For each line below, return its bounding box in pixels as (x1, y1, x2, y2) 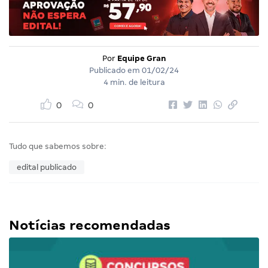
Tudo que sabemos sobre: (9, 142, 106, 151)
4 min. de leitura (103, 78, 165, 87)
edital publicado (17, 163, 77, 172)
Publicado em (89, 66, 142, 75)
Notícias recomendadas (9, 218, 170, 233)
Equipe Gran (117, 54, 166, 63)
